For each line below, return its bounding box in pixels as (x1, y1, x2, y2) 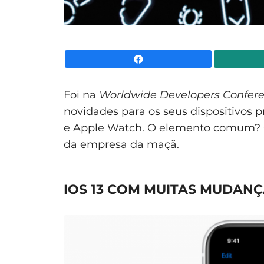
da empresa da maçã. (64, 137, 179, 151)
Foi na (64, 88, 99, 101)
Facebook (212, 53, 255, 64)
